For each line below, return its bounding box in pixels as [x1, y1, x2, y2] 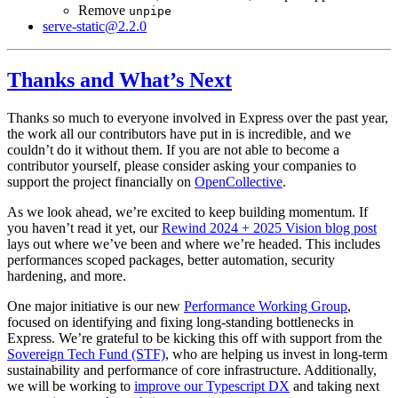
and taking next [290, 378, 379, 394]
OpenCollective [195, 173, 283, 189]
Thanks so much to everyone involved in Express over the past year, [7, 109, 388, 125]
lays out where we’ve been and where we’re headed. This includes [7, 235, 380, 251]
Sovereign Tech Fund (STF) [7, 346, 165, 362]
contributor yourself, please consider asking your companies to [7, 157, 356, 173]
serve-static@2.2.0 [43, 18, 147, 34]
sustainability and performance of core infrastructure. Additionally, [7, 362, 377, 378]
